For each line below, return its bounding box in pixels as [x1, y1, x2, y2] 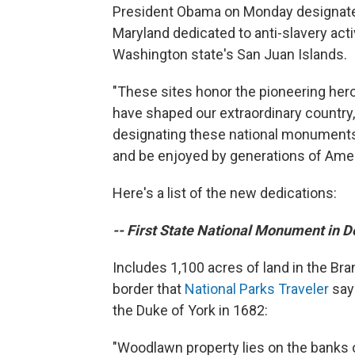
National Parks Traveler [185, 281, 329, 297]
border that [113, 281, 185, 297]
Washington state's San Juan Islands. [113, 46, 347, 63]
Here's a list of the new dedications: [113, 185, 337, 201]
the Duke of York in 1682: [113, 302, 268, 319]
